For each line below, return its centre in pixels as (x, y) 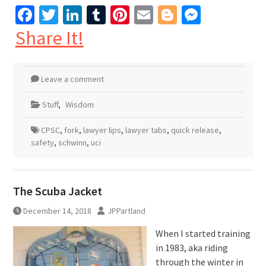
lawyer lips (102, 130)
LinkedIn (116, 15)
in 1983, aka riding (191, 248)
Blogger (208, 15)
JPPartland (126, 211)
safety (42, 143)
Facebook (72, 15)
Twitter (86, 15)
